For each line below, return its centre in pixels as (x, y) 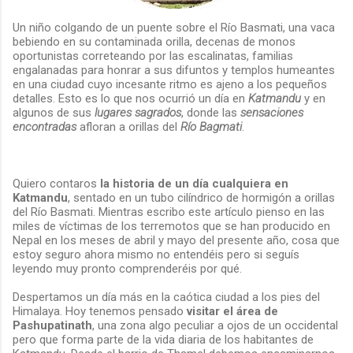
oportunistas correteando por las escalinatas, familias (153, 56)
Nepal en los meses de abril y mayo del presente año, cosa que (176, 240)
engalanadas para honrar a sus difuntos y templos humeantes (174, 70)
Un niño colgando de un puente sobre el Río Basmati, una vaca (174, 27)
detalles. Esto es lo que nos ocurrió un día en (130, 98)
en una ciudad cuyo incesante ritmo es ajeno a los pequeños (170, 84)
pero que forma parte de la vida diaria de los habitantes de (163, 339)
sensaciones (272, 112)
